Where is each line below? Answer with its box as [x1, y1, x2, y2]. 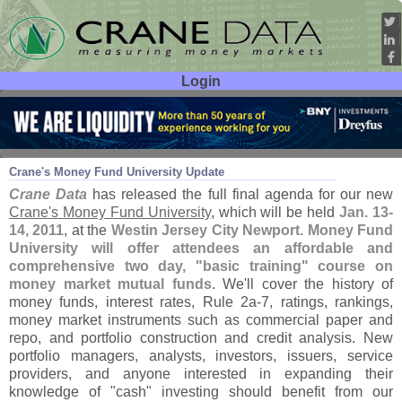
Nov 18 [12, 144, 42, 155]
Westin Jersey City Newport [110, 222, 301, 239]
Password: [22, 125, 90, 142]
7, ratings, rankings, [261, 293, 394, 310]
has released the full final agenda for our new [87, 186, 394, 203]
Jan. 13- [339, 204, 394, 221]
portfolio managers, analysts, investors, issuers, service [9, 347, 393, 364]
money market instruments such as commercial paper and [9, 311, 393, 328]
